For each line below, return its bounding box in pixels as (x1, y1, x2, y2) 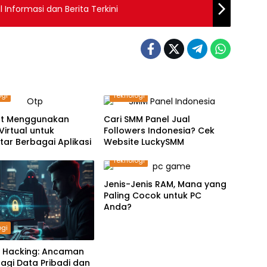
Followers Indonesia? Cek (103, 125, 215, 137)
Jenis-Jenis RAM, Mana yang (103, 178, 226, 191)
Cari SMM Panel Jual (103, 113, 190, 126)
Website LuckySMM (103, 136, 184, 148)
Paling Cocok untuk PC (103, 190, 201, 202)
